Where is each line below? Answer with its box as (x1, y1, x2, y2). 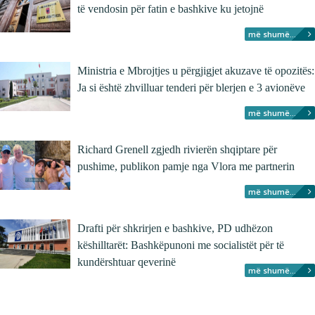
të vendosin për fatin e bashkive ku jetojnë (77, 3, 264, 15)
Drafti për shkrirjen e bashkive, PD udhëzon (77, 222, 273, 234)
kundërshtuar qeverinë (77, 256, 176, 268)
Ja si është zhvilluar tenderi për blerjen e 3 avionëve (77, 82, 305, 94)
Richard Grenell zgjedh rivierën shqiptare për (77, 143, 277, 155)
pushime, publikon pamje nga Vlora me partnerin (77, 160, 295, 172)
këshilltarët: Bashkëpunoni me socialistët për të (77, 239, 284, 251)
